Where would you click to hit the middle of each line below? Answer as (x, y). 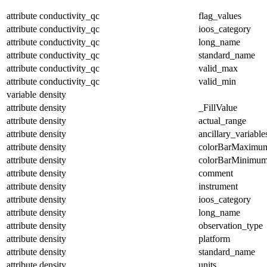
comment (216, 173)
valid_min (217, 81)
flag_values (220, 15)
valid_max (218, 68)
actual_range (222, 120)
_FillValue (218, 107)
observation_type (231, 225)
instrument (218, 186)
